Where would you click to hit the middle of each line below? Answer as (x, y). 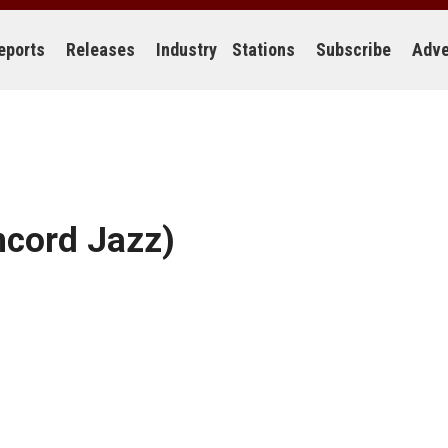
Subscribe (353, 49)
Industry (186, 49)
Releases (100, 49)
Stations (263, 49)
